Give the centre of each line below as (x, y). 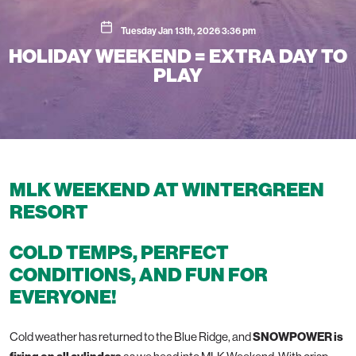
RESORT (49, 212)
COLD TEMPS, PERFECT (119, 252)
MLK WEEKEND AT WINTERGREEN (167, 190)
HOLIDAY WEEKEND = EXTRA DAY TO (178, 56)
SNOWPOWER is (298, 337)
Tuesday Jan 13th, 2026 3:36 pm (188, 31)
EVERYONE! (63, 297)
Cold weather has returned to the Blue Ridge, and (131, 337)
